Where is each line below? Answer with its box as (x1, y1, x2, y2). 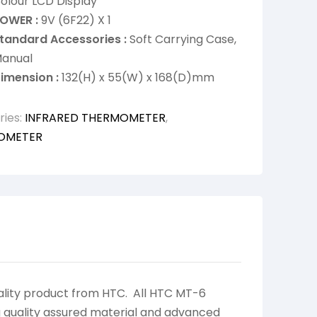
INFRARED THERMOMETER (25, 110, 166, 127)
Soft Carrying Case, (127, 31, 236, 48)
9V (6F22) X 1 (38, 12, 111, 29)
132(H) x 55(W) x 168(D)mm (62, 69, 214, 86)
